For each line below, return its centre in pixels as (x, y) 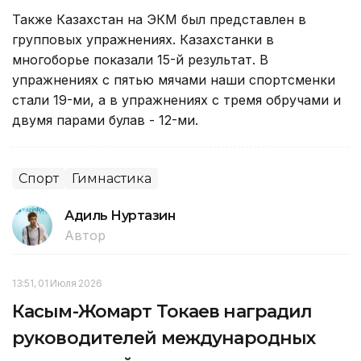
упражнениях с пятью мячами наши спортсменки (174, 80)
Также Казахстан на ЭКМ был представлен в (159, 20)
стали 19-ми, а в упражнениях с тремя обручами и (176, 100)
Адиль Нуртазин (120, 216)
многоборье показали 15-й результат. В (140, 60)
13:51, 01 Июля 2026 (57, 284)
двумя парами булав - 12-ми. (105, 120)
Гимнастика (112, 179)
